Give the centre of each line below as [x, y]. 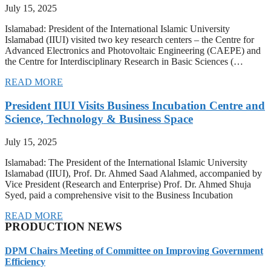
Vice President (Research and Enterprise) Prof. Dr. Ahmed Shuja [128, 184]
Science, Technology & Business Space [99, 119]
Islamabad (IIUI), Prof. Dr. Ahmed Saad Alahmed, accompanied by [133, 174]
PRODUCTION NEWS [64, 227]
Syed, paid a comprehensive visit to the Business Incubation [119, 195]
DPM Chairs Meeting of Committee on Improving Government [134, 250]
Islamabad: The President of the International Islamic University [126, 163]
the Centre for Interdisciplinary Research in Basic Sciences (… [124, 61]
